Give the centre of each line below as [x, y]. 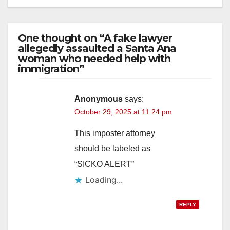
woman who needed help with [94, 58]
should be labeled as [112, 148]
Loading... [104, 179]
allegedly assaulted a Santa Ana [97, 48]
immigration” [51, 69]
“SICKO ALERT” [104, 164]
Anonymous [99, 99]
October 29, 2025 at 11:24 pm [123, 112]
